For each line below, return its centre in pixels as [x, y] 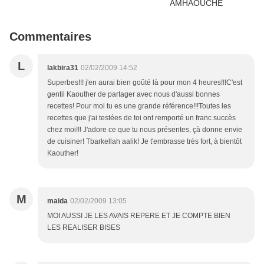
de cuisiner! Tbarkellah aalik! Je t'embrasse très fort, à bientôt [144, 142]
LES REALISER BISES [84, 228]
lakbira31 [63, 68]
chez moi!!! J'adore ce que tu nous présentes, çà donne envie [145, 130]
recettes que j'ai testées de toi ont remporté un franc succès [141, 118]
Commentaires [50, 37]
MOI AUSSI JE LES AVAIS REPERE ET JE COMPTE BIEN [139, 216]
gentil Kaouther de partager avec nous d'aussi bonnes [133, 95]
